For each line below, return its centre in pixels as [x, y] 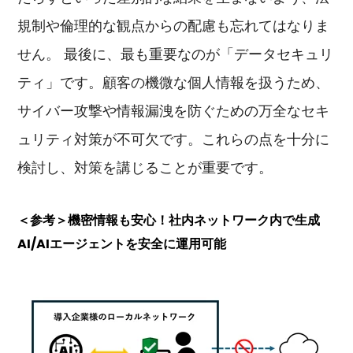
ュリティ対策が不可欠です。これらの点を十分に [174, 139]
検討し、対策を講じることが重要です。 [145, 168]
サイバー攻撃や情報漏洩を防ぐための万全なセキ [174, 111]
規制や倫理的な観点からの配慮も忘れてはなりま [174, 26]
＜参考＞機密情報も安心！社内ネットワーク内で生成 [169, 221]
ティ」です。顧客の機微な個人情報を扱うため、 [174, 83]
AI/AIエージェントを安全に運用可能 [122, 244]
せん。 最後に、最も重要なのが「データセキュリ [176, 54]
